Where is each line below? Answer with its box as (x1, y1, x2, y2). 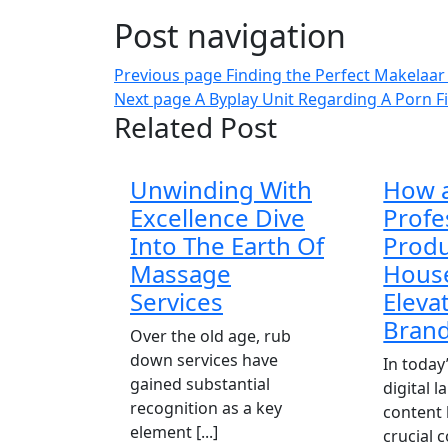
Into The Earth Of (130, 229, 324, 262)
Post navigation (114, 14, 346, 57)
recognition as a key (130, 397, 282, 419)
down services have (130, 349, 278, 371)
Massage (130, 257, 231, 290)
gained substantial (130, 373, 270, 395)
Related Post (114, 108, 277, 146)
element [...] (130, 421, 218, 443)
